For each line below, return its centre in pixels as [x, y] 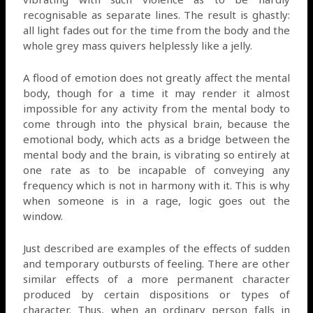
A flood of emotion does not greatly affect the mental [156, 77]
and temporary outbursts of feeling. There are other [156, 263]
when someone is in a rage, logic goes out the [156, 200]
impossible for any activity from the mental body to [156, 108]
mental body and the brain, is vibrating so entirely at [156, 154]
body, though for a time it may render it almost [156, 93]
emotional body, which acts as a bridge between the [156, 139]
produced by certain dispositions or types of [156, 294]
